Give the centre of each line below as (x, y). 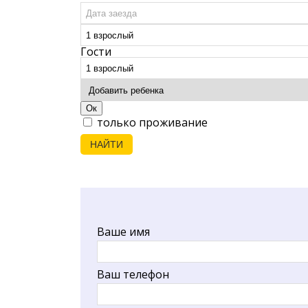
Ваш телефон (133, 275)
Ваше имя (123, 232)
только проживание (151, 123)
